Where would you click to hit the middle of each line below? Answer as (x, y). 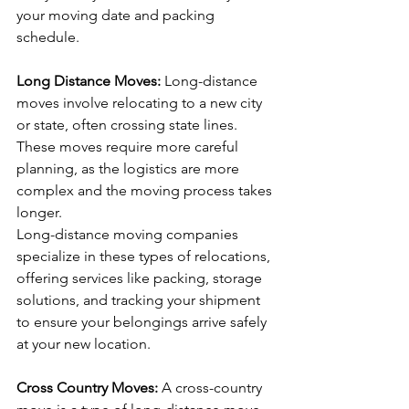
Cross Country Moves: (89, 388)
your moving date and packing (117, 15)
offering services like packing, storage (141, 278)
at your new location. (84, 344)
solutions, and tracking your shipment (140, 300)
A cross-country (214, 388)
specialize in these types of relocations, (145, 256)
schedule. (48, 37)
